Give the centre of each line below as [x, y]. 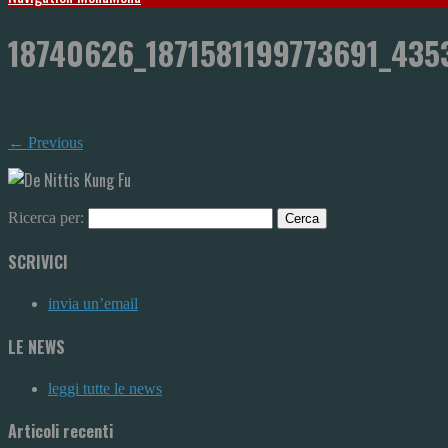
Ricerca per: [46, 217]
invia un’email [93, 304]
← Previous [45, 142]
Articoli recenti [60, 431]
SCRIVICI [38, 262]
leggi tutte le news [105, 388]
